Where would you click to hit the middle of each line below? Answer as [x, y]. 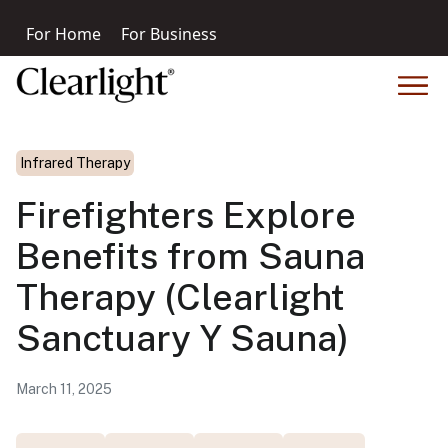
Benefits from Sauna [190, 256]
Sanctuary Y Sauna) [182, 338]
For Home [63, 34]
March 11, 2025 [64, 389]
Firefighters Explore [186, 215]
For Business [169, 34]
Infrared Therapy [75, 163]
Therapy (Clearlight [180, 297]
